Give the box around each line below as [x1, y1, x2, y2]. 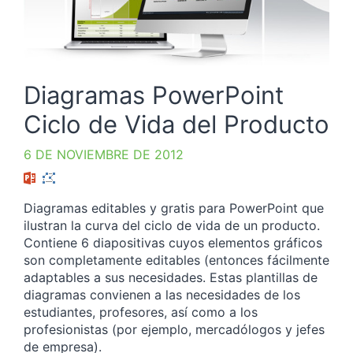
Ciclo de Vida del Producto [24, 109, 329, 139]
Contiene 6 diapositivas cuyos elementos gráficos [24, 235, 322, 251]
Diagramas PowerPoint [24, 80, 284, 110]
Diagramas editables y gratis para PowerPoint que [24, 200, 324, 217]
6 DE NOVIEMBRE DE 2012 [24, 146, 184, 162]
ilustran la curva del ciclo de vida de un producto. [24, 217, 320, 234]
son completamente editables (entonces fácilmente [24, 252, 329, 269]
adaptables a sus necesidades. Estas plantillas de [24, 269, 318, 286]
